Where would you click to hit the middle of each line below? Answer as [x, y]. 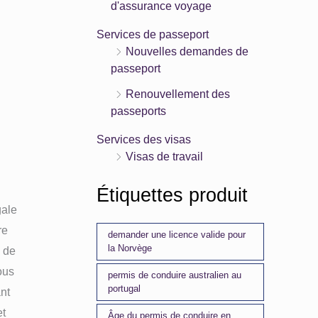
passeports [138, 111]
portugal [125, 289]
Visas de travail [164, 157]
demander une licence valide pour [177, 235]
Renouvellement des [178, 94]
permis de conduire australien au [175, 275]
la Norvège [130, 248]
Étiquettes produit [172, 195]
